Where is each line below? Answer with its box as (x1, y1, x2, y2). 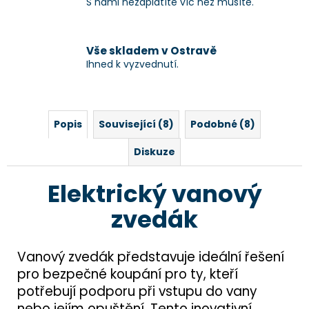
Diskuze (134, 144, 175, 159)
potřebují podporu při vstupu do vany (17, 282, 257, 301)
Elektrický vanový (47, 177, 262, 211)
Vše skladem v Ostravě (86, 43, 217, 59)
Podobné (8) (190, 117, 255, 131)
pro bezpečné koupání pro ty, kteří (17, 265, 238, 284)
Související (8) (99, 117, 174, 131)
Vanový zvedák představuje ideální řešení (17, 248, 284, 267)
